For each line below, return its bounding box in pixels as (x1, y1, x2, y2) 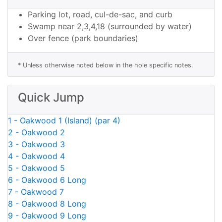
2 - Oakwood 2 (8, 127, 65, 137)
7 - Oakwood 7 (8, 187, 64, 197)
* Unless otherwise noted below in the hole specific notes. (18, 61, 193, 69)
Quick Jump (18, 90, 84, 105)
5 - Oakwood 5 (8, 163, 65, 173)
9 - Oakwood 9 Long (8, 211, 86, 221)
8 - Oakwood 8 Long (8, 199, 86, 209)
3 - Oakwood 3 (8, 139, 65, 149)
